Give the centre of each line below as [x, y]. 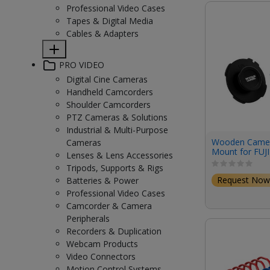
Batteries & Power [102, 181]
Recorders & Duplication [114, 231]
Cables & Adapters [102, 34]
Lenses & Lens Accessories [120, 155]
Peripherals [88, 218]
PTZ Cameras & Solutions [117, 117]
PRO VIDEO [80, 64]
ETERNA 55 [234, 161]
